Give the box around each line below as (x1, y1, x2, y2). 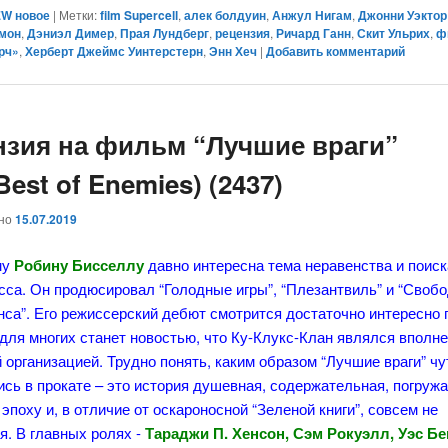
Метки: (59, 5, 98, 23)
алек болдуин (184, 5, 267, 24)
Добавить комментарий (266, 41, 406, 60)
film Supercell (100, 5, 179, 24)
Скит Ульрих (357, 23, 431, 42)
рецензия (215, 23, 271, 42)
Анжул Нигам (272, 5, 353, 24)
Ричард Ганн (276, 23, 352, 42)
